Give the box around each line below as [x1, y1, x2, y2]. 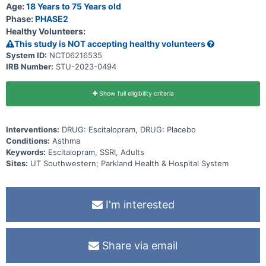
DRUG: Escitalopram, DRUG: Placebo [62, 124, 196, 134]
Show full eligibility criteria [97, 89, 174, 97]
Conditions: [6, 135, 50, 145]
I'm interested [102, 198, 175, 211]
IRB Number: [6, 61, 53, 71]
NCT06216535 [49, 50, 102, 60]
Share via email [99, 239, 178, 252]
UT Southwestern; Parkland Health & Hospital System [30, 158, 229, 168]
